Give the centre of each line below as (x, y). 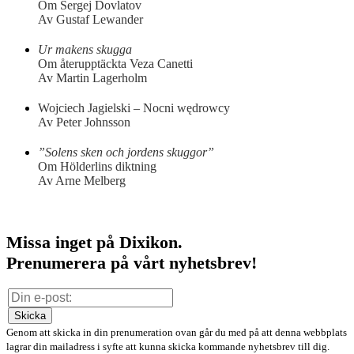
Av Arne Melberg (82, 181)
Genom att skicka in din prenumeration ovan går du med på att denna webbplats (177, 333)
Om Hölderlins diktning (97, 167)
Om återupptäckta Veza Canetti (115, 64)
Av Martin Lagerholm (92, 78)
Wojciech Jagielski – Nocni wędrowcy (134, 108)
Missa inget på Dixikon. (94, 243)
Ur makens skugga (85, 50)
